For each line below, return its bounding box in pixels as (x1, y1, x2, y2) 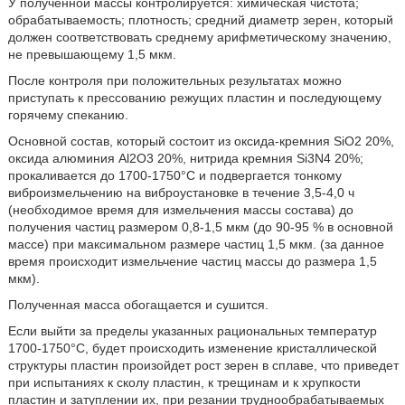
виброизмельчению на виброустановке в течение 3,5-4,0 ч (7, 185, 354, 200)
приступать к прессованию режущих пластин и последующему (7, 90, 381, 105)
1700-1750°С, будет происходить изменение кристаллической (7, 341, 377, 355)
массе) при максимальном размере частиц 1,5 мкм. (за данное (7, 237, 384, 251)
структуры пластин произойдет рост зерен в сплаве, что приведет (7, 358, 399, 372)
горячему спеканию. (7, 108, 128, 122)
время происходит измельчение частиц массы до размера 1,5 (7, 254, 377, 268)
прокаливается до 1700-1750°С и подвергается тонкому (7, 168, 342, 183)
